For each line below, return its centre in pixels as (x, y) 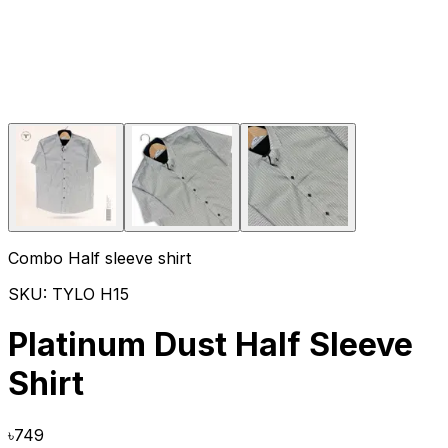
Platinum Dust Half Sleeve (210, 345)
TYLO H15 (90, 294)
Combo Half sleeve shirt (99, 258)
